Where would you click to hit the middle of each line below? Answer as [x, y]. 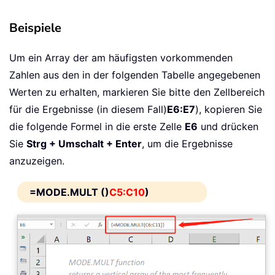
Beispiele [35, 28]
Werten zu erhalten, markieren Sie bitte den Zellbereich [137, 92]
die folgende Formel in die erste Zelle [97, 126]
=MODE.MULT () [69, 192]
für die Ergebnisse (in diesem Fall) [88, 109]
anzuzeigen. [37, 161]
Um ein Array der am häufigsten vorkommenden [121, 57]
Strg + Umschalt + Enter [84, 143]
